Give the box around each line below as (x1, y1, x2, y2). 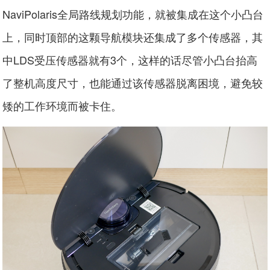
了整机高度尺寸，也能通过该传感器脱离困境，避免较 (2, 74, 263, 90)
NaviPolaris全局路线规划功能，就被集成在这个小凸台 (2, 5, 264, 22)
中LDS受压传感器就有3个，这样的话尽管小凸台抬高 (2, 51, 258, 67)
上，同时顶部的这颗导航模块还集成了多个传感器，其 (2, 28, 263, 45)
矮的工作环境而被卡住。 (2, 97, 122, 113)
